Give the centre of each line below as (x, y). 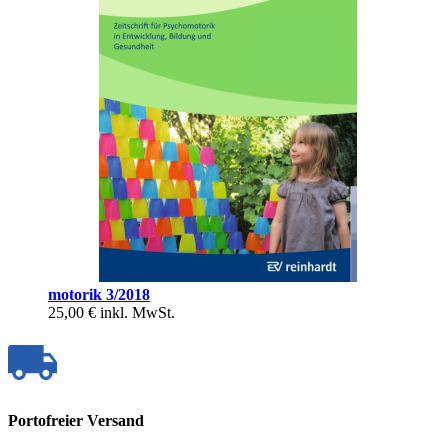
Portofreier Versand (76, 421)
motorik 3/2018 (99, 294)
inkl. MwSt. (137, 312)
